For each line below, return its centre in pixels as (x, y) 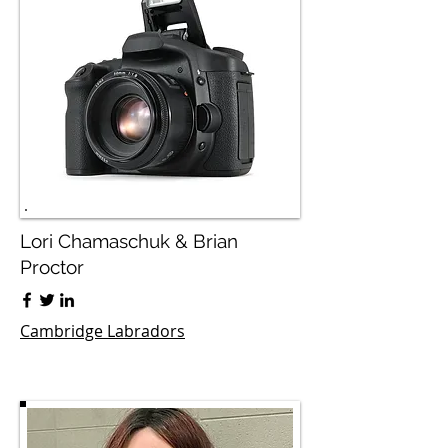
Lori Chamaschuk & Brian (129, 241)
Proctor (52, 267)
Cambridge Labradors (102, 331)
